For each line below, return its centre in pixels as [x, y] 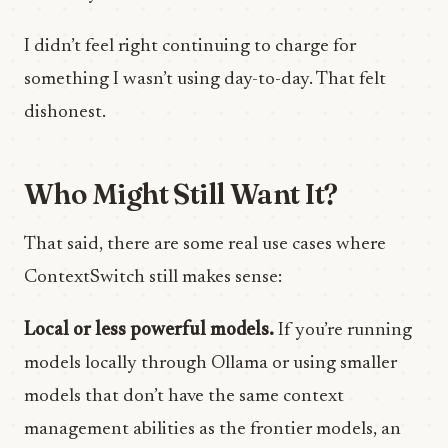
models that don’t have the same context [184, 396]
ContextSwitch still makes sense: [153, 277]
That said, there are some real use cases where [205, 244]
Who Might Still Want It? [181, 194]
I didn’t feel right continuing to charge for [190, 46]
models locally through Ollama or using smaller [210, 363]
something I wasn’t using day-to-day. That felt [205, 79]
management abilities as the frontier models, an [212, 429]
